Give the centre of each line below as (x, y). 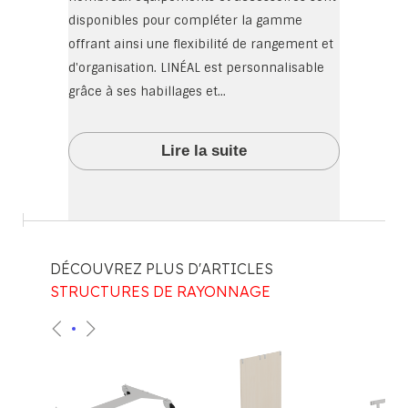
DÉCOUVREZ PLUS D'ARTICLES (162, 269)
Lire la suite (204, 151)
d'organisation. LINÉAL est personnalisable (196, 68)
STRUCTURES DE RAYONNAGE (160, 291)
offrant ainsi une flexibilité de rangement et (201, 44)
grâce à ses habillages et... (147, 92)
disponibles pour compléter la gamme (185, 20)
